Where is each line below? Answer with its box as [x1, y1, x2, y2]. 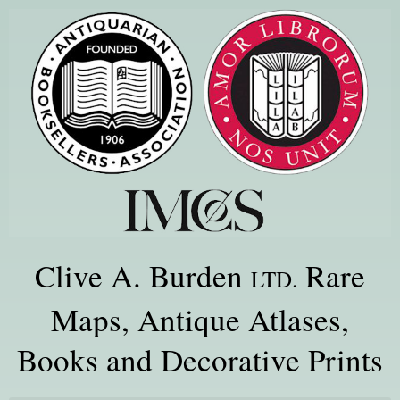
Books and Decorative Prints [17, 337, 383, 380]
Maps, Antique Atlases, [51, 297, 349, 340]
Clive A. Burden [35, 254, 251, 296]
